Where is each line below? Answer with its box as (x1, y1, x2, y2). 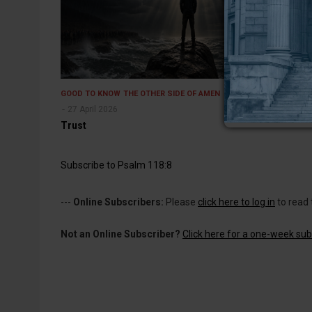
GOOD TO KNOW (61, 88, 120, 98)
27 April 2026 (68, 104, 118, 114)
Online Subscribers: (73, 196, 164, 208)
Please (164, 196, 198, 208)
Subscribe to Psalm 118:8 (61, 159, 172, 171)
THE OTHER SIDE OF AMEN (123, 88, 220, 98)
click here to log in (198, 196, 275, 208)
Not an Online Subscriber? (61, 228, 180, 240)
